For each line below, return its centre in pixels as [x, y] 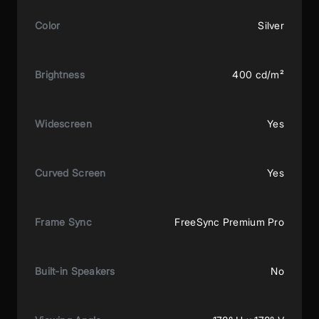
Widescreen [63, 123]
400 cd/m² [258, 74]
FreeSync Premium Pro [229, 221]
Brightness [60, 74]
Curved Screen [70, 172]
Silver [271, 25]
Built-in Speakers [75, 271]
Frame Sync [63, 221]
